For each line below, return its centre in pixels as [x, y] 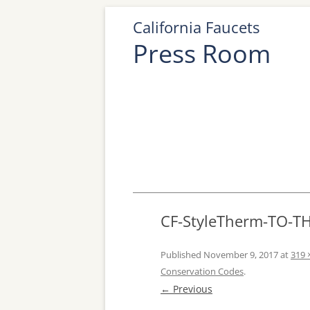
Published [182, 255]
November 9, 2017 [241, 255]
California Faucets [196, 27]
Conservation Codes [202, 271]
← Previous [186, 289]
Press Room [202, 54]
